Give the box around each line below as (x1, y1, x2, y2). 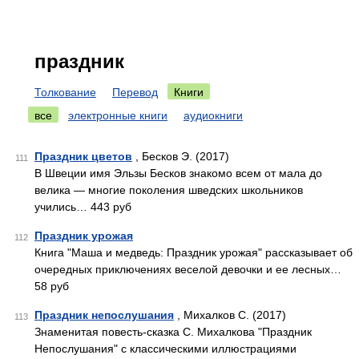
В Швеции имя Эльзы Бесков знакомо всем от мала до (34, 167, 322, 179)
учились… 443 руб (34, 200, 131, 213)
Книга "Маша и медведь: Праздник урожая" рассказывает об (34, 246, 353, 259)
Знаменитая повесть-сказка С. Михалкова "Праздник (34, 325, 312, 338)
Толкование (34, 86, 96, 99)
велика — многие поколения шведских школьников (34, 184, 303, 196)
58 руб (34, 280, 69, 292)
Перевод (112, 86, 158, 99)
